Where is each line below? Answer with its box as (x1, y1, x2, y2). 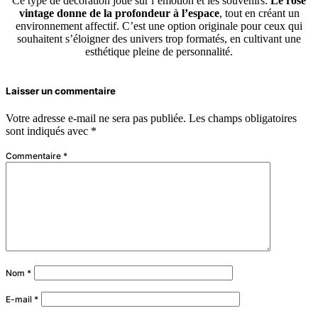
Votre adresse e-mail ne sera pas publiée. (6, 112, 186, 125)
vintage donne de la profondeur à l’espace (18, 7, 219, 20)
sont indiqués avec (6, 125, 91, 138)
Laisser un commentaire (6, 85, 116, 97)
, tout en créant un (219, 7, 300, 20)
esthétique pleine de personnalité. (85, 45, 233, 58)
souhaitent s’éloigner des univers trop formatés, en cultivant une (17, 33, 301, 45)
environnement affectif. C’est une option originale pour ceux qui (16, 20, 302, 33)
